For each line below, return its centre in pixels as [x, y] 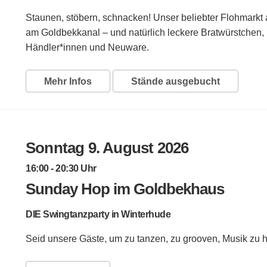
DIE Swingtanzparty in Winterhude [98, 214]
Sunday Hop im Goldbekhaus [125, 189]
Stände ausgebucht [176, 81]
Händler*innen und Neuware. [87, 47]
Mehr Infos [68, 81]
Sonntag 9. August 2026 [107, 148]
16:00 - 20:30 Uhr [61, 168]
